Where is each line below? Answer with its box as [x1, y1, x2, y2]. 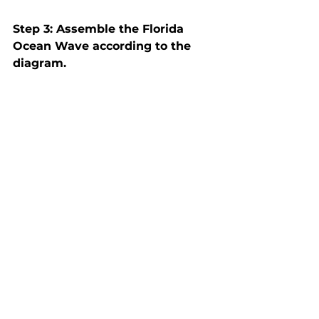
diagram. [13, 56, 66, 70]
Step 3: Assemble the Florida [13, 22, 187, 36]
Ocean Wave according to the [13, 39, 194, 53]
